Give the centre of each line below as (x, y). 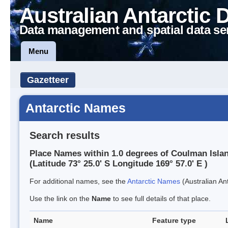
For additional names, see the (78, 181)
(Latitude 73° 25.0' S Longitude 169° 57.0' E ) (119, 164)
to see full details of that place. (161, 199)
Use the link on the (61, 199)
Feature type (174, 221)
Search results (65, 135)
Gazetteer (48, 80)
